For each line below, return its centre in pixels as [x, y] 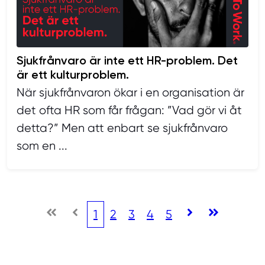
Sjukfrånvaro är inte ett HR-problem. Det [127, 61]
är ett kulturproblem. [74, 75]
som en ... [42, 146]
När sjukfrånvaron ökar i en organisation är [130, 93]
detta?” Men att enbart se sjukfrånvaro [122, 128]
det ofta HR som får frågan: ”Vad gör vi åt [129, 111]
